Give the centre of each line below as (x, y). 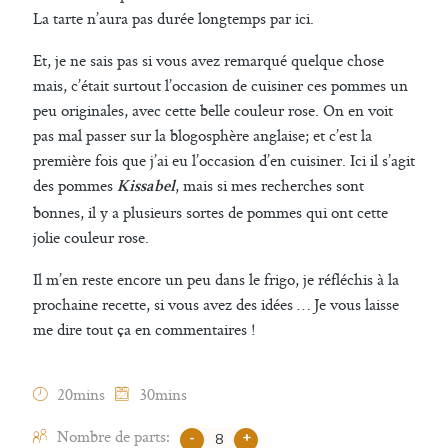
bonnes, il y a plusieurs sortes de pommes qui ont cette (210, 212)
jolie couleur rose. (91, 237)
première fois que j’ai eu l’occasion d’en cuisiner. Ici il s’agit (224, 160)
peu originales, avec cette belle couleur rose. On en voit (213, 110)
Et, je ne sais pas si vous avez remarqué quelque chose (208, 60)
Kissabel (146, 187)
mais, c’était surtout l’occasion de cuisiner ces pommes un (220, 85)
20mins (81, 394)
